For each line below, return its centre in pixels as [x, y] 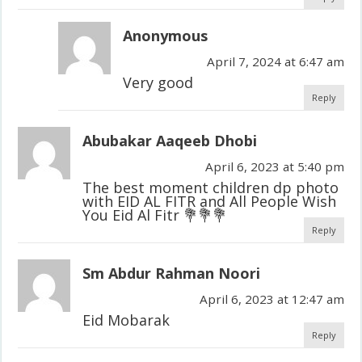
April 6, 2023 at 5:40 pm [274, 166]
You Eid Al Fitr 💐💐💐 [155, 215]
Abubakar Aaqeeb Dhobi [170, 140]
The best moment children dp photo [211, 187]
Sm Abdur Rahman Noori [172, 273]
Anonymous [166, 35]
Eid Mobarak [126, 320]
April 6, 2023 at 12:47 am [271, 299]
